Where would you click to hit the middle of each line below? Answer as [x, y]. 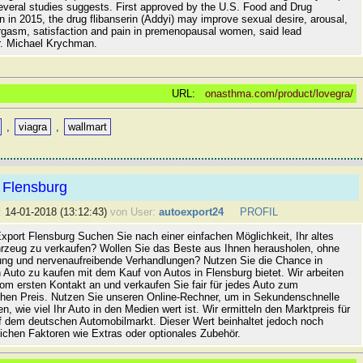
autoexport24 [191, 212]
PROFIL [258, 212]
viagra [33, 126]
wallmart [88, 126]
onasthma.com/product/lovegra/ [279, 93]
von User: [132, 212]
